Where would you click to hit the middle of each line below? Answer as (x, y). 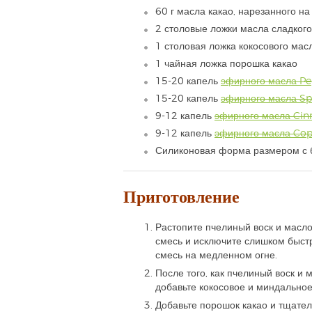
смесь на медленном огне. (216, 255)
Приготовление (181, 196)
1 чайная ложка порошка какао (226, 64)
